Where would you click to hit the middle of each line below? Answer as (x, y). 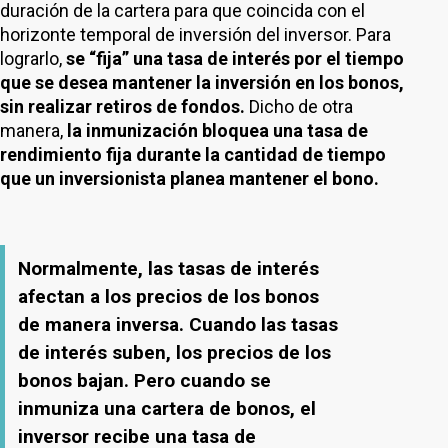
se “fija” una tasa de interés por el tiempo (235, 58)
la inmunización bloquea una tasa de (217, 130)
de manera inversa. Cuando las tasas (178, 324)
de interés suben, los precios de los (174, 352)
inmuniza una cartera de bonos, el (167, 408)
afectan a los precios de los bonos (168, 296)
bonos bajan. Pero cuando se (144, 380)
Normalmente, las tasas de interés (168, 268)
